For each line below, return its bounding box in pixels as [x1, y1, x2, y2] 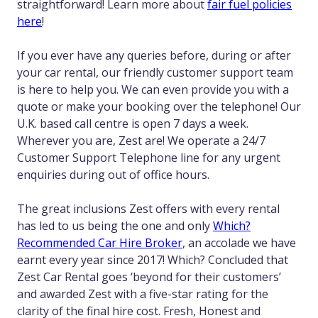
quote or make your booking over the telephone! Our [17, 99, 301, 115]
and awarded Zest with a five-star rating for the [17, 286, 268, 302]
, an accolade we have [182, 235, 296, 251]
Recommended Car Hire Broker [17, 235, 182, 251]
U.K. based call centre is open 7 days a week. [17, 116, 248, 132]
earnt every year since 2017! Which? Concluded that [17, 252, 288, 268]
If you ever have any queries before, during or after [17, 48, 291, 64]
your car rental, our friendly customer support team [17, 65, 293, 81]
